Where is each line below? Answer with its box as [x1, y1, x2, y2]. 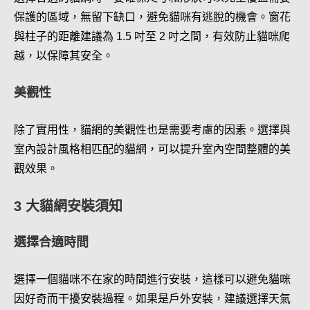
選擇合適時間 [14, 235, 89, 250]
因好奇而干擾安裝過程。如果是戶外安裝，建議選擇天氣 [14, 293, 291, 305]
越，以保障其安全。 [14, 50, 113, 62]
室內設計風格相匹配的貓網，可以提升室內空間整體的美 [14, 143, 291, 156]
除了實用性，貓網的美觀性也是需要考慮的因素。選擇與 [14, 124, 291, 136]
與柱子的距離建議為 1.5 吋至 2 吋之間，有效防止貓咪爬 [14, 30, 290, 43]
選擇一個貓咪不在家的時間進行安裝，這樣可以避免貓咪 [14, 273, 291, 286]
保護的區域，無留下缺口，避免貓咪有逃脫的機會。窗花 [14, 11, 291, 24]
